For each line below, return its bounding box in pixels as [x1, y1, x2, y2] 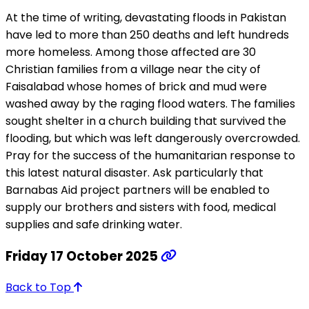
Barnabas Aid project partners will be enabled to [6, 181, 270, 198]
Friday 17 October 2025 [6, 246, 161, 266]
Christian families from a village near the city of [6, 61, 261, 77]
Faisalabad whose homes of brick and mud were [6, 78, 267, 94]
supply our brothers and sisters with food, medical [6, 199, 276, 215]
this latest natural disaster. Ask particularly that [6, 164, 263, 181]
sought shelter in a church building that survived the [6, 112, 286, 129]
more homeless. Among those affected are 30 [6, 43, 256, 60]
